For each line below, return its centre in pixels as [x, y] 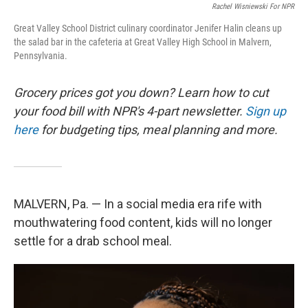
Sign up [266, 111]
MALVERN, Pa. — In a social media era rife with [138, 203]
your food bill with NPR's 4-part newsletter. [130, 111]
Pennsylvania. [41, 55]
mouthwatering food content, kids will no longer [143, 222]
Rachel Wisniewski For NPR [253, 6]
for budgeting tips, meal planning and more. [158, 129]
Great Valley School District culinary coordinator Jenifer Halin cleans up [148, 28]
